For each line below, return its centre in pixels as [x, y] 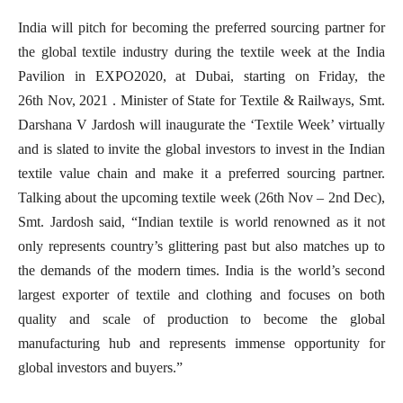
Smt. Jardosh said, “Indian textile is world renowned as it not [201, 222]
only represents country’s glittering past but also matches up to [201, 246]
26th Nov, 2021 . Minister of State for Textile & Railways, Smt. [201, 100]
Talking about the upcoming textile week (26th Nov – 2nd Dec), [201, 197]
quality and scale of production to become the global [201, 319]
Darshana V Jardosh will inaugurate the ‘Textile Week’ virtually [201, 125]
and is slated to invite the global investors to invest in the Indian [201, 149]
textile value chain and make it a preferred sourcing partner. [201, 173]
